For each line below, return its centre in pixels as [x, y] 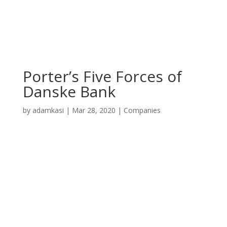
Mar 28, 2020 [93, 110]
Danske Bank [69, 91]
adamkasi [48, 110]
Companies [142, 110]
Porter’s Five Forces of [102, 76]
